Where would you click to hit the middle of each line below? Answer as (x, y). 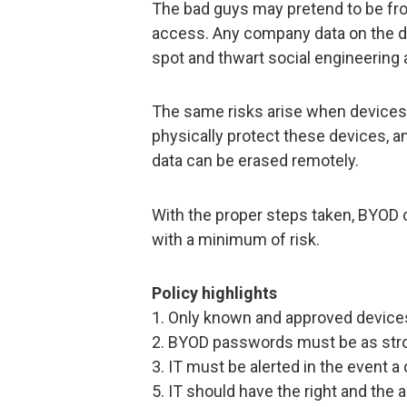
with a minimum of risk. (236, 239)
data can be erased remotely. (255, 161)
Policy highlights (214, 293)
